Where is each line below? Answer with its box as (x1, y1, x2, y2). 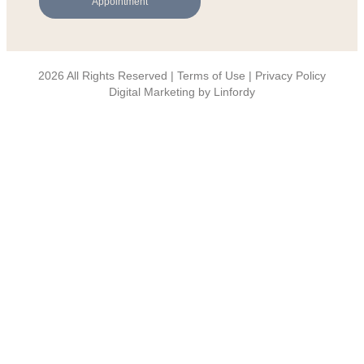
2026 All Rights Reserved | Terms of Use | (38, 68, 255, 82)
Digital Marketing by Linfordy (109, 84, 255, 98)
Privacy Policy (255, 68, 326, 82)
